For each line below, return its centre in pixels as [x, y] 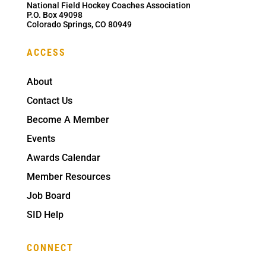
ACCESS [46, 52]
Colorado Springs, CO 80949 [79, 24]
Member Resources [68, 176]
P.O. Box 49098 [54, 15]
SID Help [45, 214]
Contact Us [49, 100]
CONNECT [50, 248]
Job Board [48, 195]
